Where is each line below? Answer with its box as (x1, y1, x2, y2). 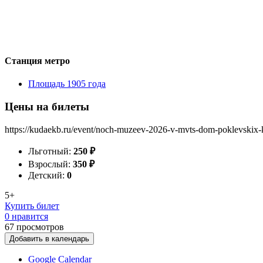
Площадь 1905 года (28, 79, 106, 89)
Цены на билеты (5, 100, 89, 113)
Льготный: (28, 146, 73, 156)
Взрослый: (28, 159, 73, 169)
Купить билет (5, 200, 59, 211)
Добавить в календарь (9, 234, 89, 243)
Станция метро (5, 55, 70, 66)
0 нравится (5, 211, 48, 221)
